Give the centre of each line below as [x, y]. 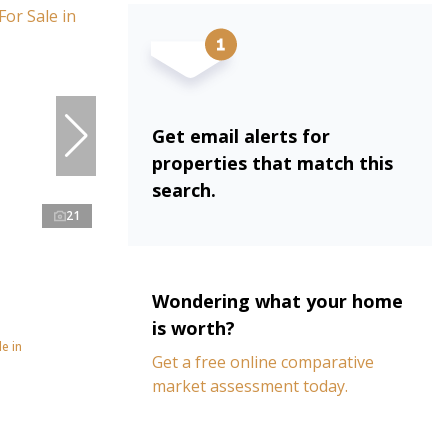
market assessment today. [250, 386]
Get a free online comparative [263, 362]
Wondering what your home [277, 301]
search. [184, 190]
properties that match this [272, 163]
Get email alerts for [241, 136]
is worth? [193, 328]
